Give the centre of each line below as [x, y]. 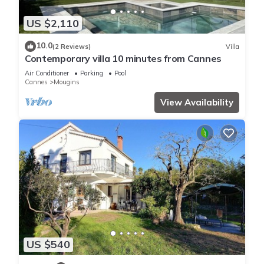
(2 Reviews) [72, 46]
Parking [92, 73]
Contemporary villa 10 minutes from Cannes [123, 59]
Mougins [67, 82]
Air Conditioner [47, 73]
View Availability [197, 103]
